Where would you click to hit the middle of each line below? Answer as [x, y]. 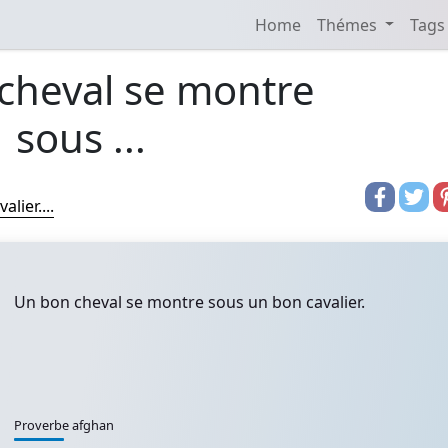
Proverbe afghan [64, 425]
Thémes [348, 24]
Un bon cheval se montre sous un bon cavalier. [189, 302]
